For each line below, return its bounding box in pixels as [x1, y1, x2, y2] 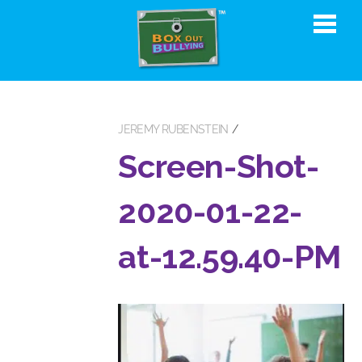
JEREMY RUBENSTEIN [118, 123, 229, 137]
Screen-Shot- [118, 147, 319, 186]
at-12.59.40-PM [118, 238, 341, 276]
